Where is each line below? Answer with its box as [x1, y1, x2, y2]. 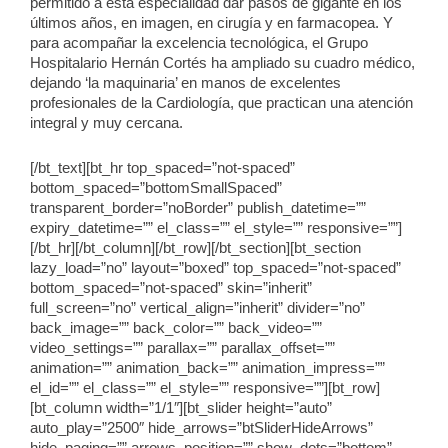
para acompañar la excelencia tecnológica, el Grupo [30, 34, 368, 51]
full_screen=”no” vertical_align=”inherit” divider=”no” [30, 300, 365, 317]
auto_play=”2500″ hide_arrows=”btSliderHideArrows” [30, 420, 373, 437]
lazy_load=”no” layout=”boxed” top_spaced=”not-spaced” [30, 260, 401, 277]
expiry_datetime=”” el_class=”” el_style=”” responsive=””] [30, 220, 402, 237]
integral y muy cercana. [30, 114, 183, 131]
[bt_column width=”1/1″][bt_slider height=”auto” [30, 400, 332, 417]
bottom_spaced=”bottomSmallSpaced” [30, 180, 282, 197]
